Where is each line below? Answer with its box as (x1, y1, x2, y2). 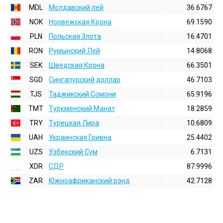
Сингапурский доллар (49, 76, 120, 84)
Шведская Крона (49, 61, 105, 69)
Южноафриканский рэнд (49, 177, 130, 185)
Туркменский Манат (49, 105, 115, 112)
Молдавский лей (49, 3, 104, 11)
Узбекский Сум (49, 148, 98, 156)
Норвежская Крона (49, 18, 111, 26)
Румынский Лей (49, 47, 100, 55)
